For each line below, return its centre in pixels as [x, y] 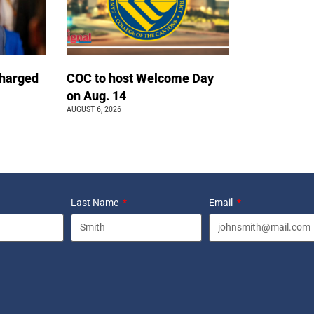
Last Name [96, 202]
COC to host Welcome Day [141, 78]
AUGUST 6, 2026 [94, 109]
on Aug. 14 [98, 95]
